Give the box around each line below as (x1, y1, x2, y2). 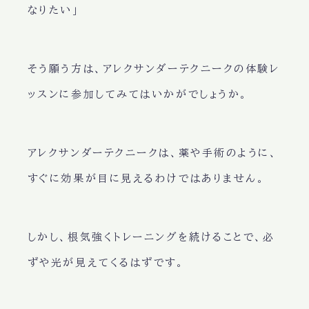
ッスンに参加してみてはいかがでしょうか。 (27, 89, 248, 100)
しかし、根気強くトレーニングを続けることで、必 (27, 232, 275, 243)
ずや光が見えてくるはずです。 (27, 257, 185, 268)
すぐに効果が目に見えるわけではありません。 (27, 173, 266, 184)
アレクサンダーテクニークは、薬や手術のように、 (27, 148, 278, 159)
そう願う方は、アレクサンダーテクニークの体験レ (27, 63, 280, 74)
